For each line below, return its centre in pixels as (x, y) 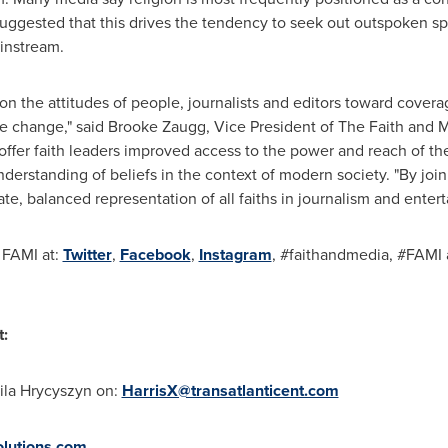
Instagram (235, 254)
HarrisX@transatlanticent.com (230, 390)
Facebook (155, 254)
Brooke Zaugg (156, 126)
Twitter (87, 254)
